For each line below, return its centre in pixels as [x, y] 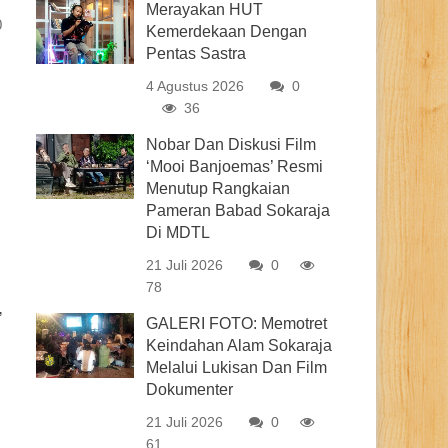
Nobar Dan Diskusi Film [231, 144]
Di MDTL [178, 232]
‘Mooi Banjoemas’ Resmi [235, 166]
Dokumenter [190, 389]
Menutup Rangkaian [218, 188]
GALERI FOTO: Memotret [237, 323]
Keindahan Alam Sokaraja [239, 345]
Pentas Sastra [196, 53]
